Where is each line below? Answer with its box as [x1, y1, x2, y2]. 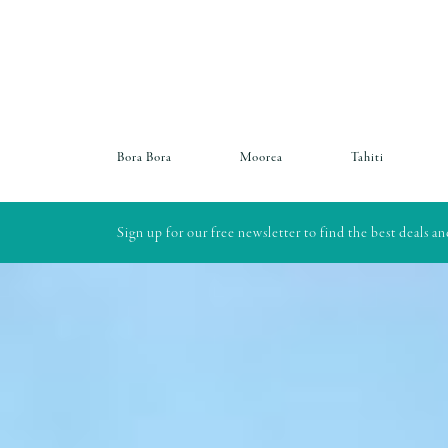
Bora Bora [117, 149, 172, 166]
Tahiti [350, 149, 384, 166]
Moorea [239, 149, 283, 166]
